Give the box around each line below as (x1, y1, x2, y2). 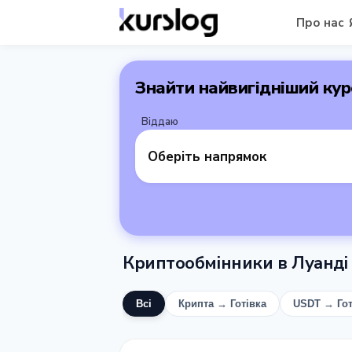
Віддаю (141, 115, 178, 129)
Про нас (295, 14, 344, 31)
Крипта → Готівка (178, 298, 266, 310)
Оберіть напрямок (148, 147, 266, 166)
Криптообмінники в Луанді (123, 251, 348, 275)
